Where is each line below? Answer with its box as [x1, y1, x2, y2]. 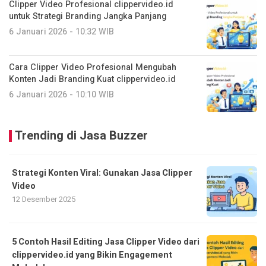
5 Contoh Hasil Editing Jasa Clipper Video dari [12, 235, 199, 248]
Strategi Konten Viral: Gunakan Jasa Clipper [12, 166, 192, 179]
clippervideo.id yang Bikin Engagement [12, 248, 172, 261]
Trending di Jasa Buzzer [15, 126, 148, 144]
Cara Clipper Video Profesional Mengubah [9, 61, 176, 74]
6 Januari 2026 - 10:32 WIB [9, 25, 114, 38]
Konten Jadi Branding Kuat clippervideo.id [9, 72, 176, 85]
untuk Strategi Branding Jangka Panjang [9, 9, 166, 23]
